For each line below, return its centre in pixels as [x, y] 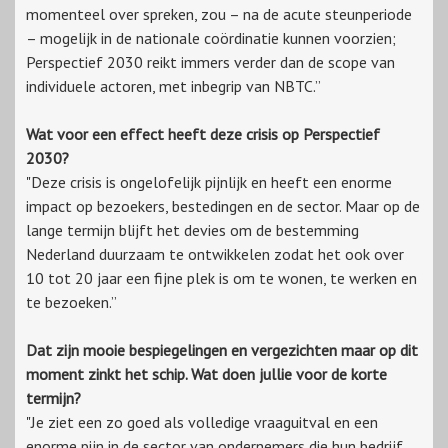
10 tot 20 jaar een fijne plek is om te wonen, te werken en [221, 277]
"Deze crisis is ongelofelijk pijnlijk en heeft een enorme [209, 181]
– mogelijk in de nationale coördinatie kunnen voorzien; [211, 37]
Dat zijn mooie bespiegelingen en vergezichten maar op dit [222, 349]
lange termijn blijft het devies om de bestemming [192, 229]
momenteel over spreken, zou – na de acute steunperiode [219, 13]
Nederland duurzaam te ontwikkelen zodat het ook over [215, 253]
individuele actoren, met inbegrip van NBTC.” [173, 85]
